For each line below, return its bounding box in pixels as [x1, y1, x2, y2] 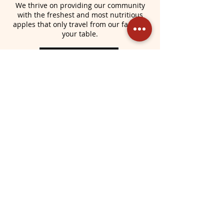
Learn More [60, 47, 98, 57]
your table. [62, 28, 98, 38]
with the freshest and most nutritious [17, 9, 143, 19]
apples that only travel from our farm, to [12, 19, 147, 29]
